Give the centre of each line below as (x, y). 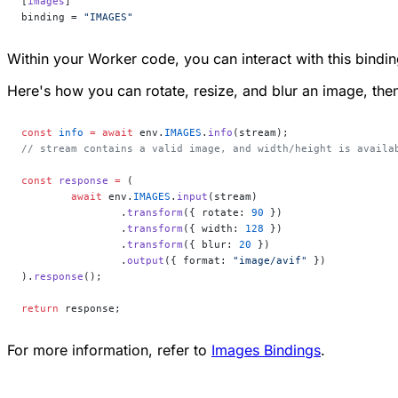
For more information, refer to (109, 350)
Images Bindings (266, 350)
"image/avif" (270, 260)
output (146, 260)
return (40, 308)
